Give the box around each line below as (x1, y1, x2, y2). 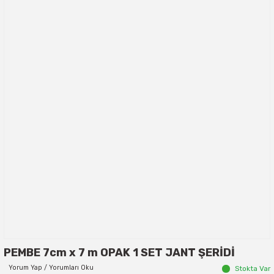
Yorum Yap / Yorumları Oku (9, 264, 94, 272)
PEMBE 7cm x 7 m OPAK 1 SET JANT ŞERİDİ (4, 246, 235, 259)
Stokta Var (235, 264, 270, 273)
